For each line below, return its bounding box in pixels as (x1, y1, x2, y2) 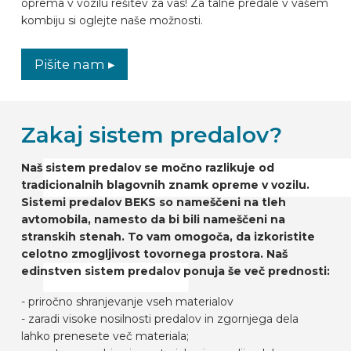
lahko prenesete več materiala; (20, 329, 189, 344)
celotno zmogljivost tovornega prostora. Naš (20, 246, 288, 261)
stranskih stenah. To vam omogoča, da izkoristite (20, 229, 315, 244)
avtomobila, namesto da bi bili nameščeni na (20, 212, 285, 226)
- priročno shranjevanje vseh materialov (20, 295, 233, 309)
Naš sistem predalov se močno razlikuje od (20, 160, 274, 175)
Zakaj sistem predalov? (20, 121, 282, 148)
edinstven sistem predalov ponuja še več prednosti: (20, 263, 330, 278)
